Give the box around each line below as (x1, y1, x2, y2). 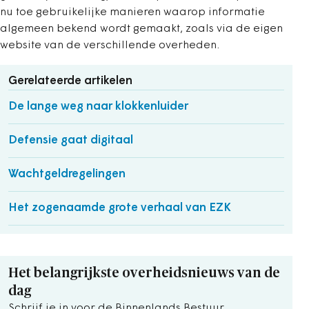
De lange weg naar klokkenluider (8, 101, 188, 112)
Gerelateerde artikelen (8, 75, 132, 87)
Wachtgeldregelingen (8, 168, 126, 180)
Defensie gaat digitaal (8, 134, 133, 146)
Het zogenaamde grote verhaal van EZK (8, 202, 231, 214)
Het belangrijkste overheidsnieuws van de (8, 266, 280, 280)
